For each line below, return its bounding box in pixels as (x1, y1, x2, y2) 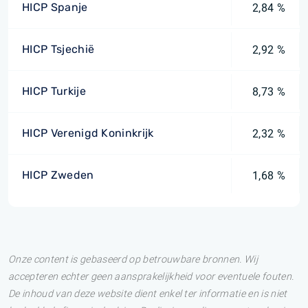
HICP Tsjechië (22, 43, 95, 56)
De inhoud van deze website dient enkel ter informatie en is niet (8, 288, 287, 300)
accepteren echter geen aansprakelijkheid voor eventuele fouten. (8, 271, 294, 283)
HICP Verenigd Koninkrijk (22, 126, 154, 140)
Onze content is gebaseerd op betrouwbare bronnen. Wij (8, 254, 258, 265)
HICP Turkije (22, 85, 86, 98)
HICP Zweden (22, 168, 94, 181)
